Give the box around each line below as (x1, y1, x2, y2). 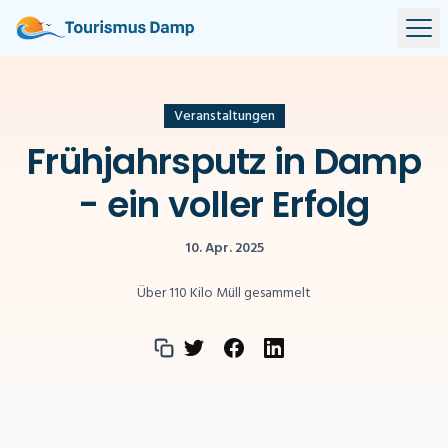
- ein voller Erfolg (78, 179, 370, 230)
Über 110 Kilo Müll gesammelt (137, 282, 311, 305)
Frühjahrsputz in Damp (27, 136, 421, 187)
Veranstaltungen (173, 105, 275, 128)
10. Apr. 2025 (184, 237, 264, 260)
